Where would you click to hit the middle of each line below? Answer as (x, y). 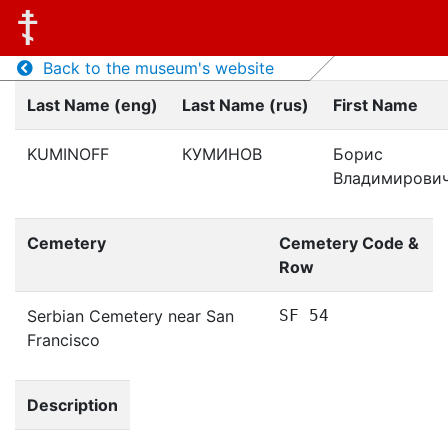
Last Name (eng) (92, 105)
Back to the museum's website (153, 68)
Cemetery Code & (349, 243)
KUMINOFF (68, 154)
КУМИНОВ (222, 154)
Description (72, 405)
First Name (375, 105)
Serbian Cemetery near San (130, 316)
